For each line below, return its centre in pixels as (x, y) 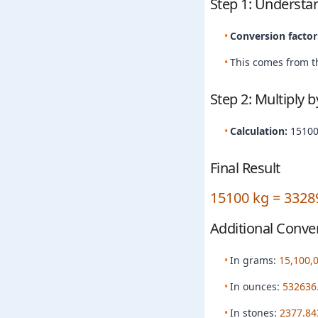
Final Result (245, 168)
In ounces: (256, 286)
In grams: (254, 260)
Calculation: (258, 131)
